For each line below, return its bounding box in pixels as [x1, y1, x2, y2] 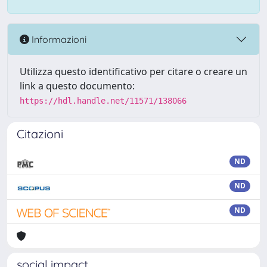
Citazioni [17, 126, 63, 141]
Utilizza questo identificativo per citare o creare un [20, 65, 247, 78]
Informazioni [29, 33, 86, 45]
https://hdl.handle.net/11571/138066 [20, 96, 187, 105]
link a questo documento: [20, 79, 135, 92]
